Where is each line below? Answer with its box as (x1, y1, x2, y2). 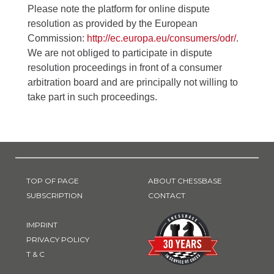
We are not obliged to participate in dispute (28, 48, 212, 58)
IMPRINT (26, 220, 57, 229)
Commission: (28, 33, 87, 43)
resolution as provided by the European (28, 18, 198, 29)
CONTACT (148, 191, 185, 200)
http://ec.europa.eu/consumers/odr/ (87, 33, 236, 43)
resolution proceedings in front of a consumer (28, 62, 222, 73)
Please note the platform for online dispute (28, 4, 210, 14)
